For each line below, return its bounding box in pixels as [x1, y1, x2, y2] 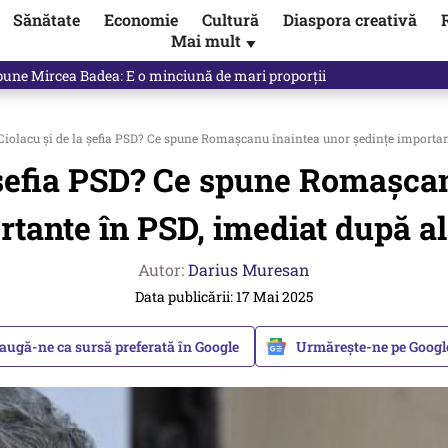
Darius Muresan [188, 259, 310, 280]
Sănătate [12, 9, 80, 31]
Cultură [201, 9, 259, 31]
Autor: [138, 259, 188, 280]
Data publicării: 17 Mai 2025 [135, 287, 313, 306]
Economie [103, 9, 178, 31]
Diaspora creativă [282, 9, 417, 31]
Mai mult [171, 30, 245, 52]
